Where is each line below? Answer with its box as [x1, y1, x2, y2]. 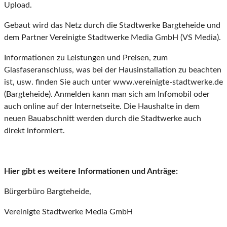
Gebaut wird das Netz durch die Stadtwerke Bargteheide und [4, 21, 220, 30]
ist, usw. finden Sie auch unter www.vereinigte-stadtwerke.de [4, 78, 223, 87]
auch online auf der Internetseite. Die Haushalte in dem [4, 102, 200, 111]
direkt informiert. [4, 127, 65, 135]
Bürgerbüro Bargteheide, [4, 187, 91, 196]
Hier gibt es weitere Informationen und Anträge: [4, 167, 178, 176]
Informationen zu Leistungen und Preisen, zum [4, 54, 168, 62]
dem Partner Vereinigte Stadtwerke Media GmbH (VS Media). [4, 33, 221, 42]
